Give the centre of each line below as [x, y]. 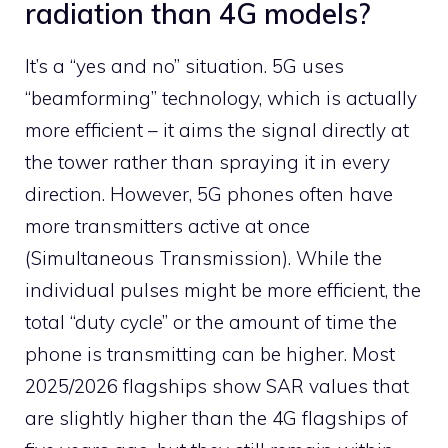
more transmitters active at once [167, 225]
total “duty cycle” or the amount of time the [211, 321]
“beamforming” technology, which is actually [221, 97]
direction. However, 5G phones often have [209, 193]
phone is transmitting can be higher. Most [210, 353]
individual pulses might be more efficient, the [223, 289]
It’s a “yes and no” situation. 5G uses [184, 65]
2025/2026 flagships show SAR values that [217, 385]
